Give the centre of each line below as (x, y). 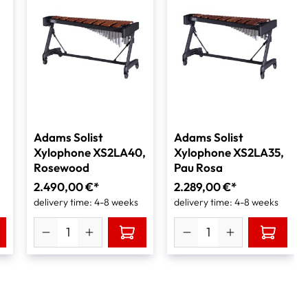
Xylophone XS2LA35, (229, 152)
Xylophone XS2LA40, (89, 152)
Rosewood (61, 167)
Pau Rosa (199, 167)
